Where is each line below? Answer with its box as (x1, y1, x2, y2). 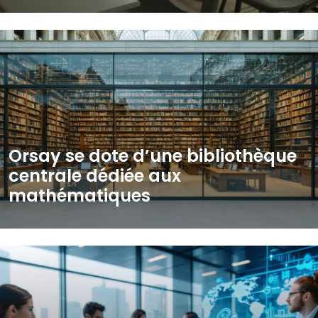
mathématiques (9, 184, 150, 207)
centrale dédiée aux (9, 164, 181, 187)
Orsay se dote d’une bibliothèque (9, 144, 297, 168)
